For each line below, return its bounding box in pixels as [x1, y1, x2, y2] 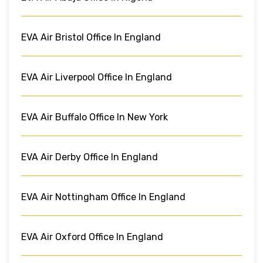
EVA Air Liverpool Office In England [21, 71, 172, 83]
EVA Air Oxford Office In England [21, 231, 163, 242]
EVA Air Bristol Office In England [21, 31, 161, 43]
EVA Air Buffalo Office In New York [21, 111, 168, 123]
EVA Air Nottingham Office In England [21, 191, 186, 203]
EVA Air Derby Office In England [21, 151, 158, 163]
